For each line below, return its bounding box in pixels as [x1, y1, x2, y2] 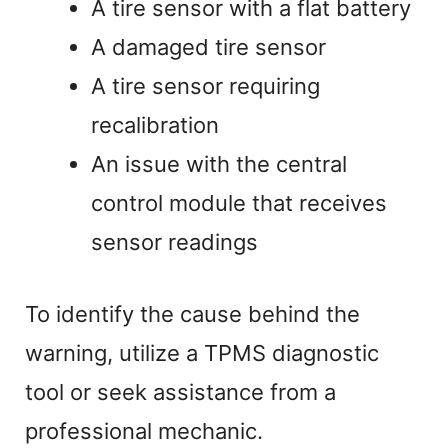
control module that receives [91, 189, 387, 216]
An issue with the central [91, 150, 347, 177]
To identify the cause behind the [25, 300, 360, 327]
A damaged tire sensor [91, 33, 326, 60]
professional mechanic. [25, 417, 263, 444]
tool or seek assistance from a [25, 378, 336, 405]
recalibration [91, 111, 219, 138]
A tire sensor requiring [91, 72, 320, 99]
